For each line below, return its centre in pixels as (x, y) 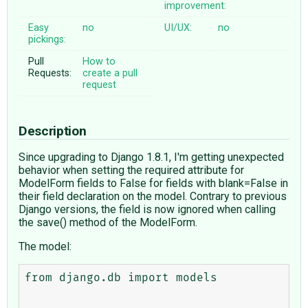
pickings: (47, 39)
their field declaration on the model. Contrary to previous (153, 196)
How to (99, 61)
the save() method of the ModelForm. (108, 222)
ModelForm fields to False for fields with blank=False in (153, 183)
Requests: (50, 73)
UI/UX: (178, 27)
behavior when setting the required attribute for (131, 170)
